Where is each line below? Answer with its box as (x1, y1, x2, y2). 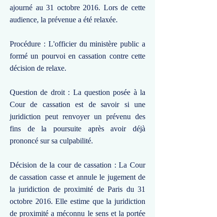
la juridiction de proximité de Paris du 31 (10, 185, 145, 193)
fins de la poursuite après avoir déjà (10, 124, 145, 133)
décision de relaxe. (10, 64, 66, 72)
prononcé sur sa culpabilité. (10, 137, 93, 145)
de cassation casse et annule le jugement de (10, 173, 145, 181)
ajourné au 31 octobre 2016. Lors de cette (10, 3, 145, 12)
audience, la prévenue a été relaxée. (10, 15, 118, 24)
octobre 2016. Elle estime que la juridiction (10, 197, 145, 205)
